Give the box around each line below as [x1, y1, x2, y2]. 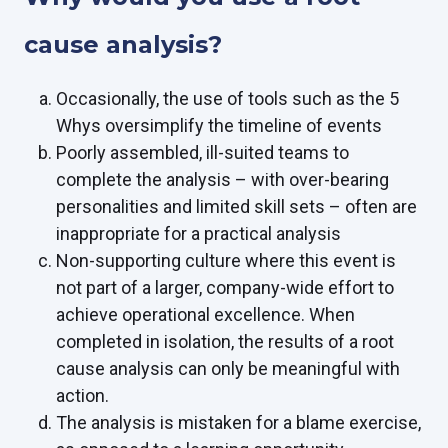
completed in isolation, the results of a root [56, 330, 394, 352]
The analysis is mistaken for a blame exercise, [56, 411, 421, 433]
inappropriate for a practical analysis [56, 222, 341, 244]
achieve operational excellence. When [56, 303, 355, 325]
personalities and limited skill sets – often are [56, 195, 417, 217]
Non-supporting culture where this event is [56, 249, 396, 271]
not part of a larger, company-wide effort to [56, 276, 394, 298]
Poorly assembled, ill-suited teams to [56, 141, 349, 163]
